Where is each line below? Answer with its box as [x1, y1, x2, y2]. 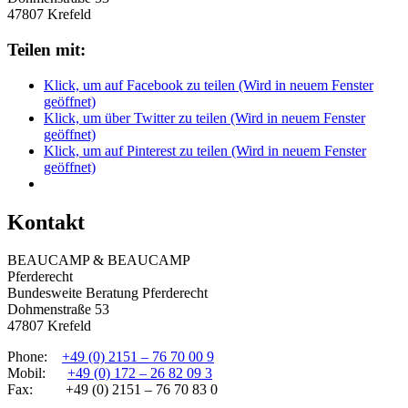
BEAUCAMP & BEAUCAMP [7, 252, 190, 269]
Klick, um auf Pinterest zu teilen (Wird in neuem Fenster [44, 142, 366, 158]
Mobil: [7, 365, 67, 382]
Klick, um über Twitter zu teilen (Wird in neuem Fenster [44, 109, 365, 126]
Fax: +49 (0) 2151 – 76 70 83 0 [7, 382, 218, 398]
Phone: [7, 349, 62, 365]
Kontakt [7, 209, 85, 234]
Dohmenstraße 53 [7, 301, 109, 318]
